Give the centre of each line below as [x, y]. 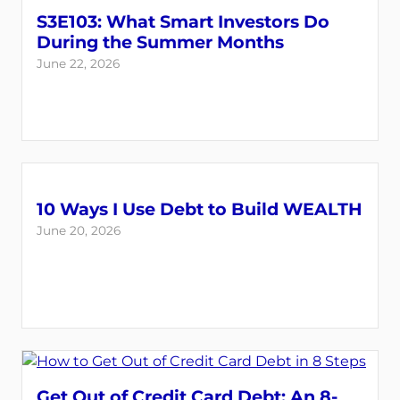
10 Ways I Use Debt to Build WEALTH [200, 209]
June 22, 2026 [78, 63]
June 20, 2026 [79, 230]
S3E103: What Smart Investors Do [183, 21]
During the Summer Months [160, 42]
